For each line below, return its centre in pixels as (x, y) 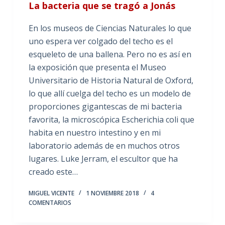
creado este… (53, 172)
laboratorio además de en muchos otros (104, 146)
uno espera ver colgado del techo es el (100, 41)
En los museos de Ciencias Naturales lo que (110, 28)
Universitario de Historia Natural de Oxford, (111, 80)
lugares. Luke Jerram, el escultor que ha (103, 159)
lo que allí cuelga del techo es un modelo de (109, 93)
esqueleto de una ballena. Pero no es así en (110, 54)
